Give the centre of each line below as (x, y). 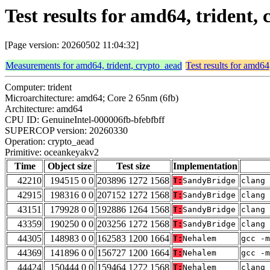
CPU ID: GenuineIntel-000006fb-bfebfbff (85, 120)
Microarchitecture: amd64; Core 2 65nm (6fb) (92, 98)
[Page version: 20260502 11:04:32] (72, 45)
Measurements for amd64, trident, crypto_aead (94, 66)
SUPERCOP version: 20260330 (66, 131)
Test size (133, 166)
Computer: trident (38, 87)
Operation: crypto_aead (49, 142)
